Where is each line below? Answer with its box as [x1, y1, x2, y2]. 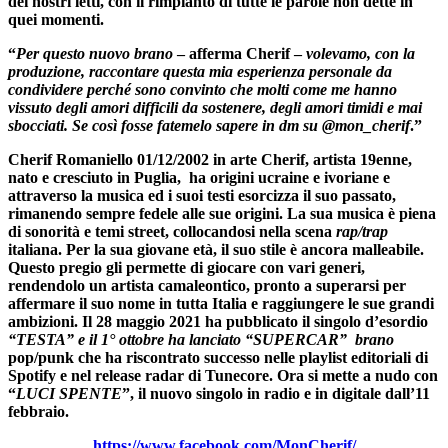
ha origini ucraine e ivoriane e [189, 168, 390, 186]
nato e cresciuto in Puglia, [8, 168, 181, 186]
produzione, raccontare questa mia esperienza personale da [8, 62, 392, 80]
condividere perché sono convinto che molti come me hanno [8, 80, 397, 98]
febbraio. [8, 402, 69, 420]
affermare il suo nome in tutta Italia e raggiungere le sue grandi [8, 294, 434, 312]
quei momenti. [8, 10, 104, 28]
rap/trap [336, 222, 388, 240]
